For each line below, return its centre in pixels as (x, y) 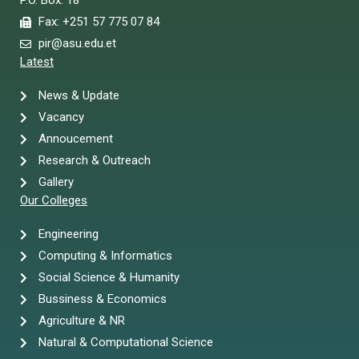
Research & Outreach (94, 161)
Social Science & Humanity (109, 278)
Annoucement (75, 139)
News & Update (79, 96)
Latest (37, 62)
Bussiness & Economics (102, 299)
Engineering (68, 234)
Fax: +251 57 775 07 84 (99, 22)
